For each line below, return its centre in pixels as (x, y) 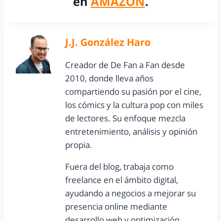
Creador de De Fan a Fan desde (125, 65)
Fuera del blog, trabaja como (119, 167)
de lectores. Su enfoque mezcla (125, 118)
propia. (79, 145)
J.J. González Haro (108, 42)
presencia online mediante (116, 207)
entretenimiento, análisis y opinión (131, 132)
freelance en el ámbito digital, (122, 180)
